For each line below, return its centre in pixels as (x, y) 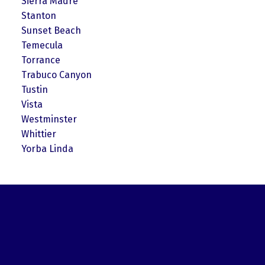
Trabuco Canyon (56, 75)
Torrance (41, 60)
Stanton (38, 15)
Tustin (34, 89)
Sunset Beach (51, 30)
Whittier (38, 134)
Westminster (49, 119)
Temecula (42, 45)
